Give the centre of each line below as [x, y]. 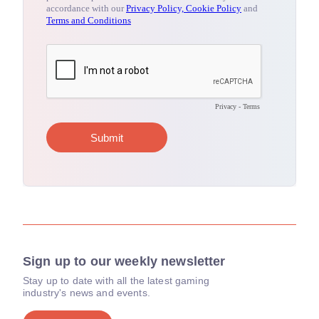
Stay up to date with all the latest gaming [116, 281]
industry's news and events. [87, 293]
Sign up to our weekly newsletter [124, 261]
